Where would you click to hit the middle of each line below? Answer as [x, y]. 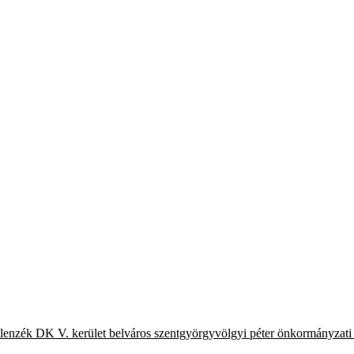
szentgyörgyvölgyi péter [214, 333]
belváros [130, 333]
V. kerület [82, 333]
